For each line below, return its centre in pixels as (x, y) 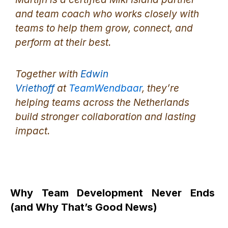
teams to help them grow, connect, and (104, 28)
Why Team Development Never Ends (112, 193)
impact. (33, 131)
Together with (48, 74)
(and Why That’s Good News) (84, 207)
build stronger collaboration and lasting (106, 117)
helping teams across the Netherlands (102, 102)
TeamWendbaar (105, 88)
